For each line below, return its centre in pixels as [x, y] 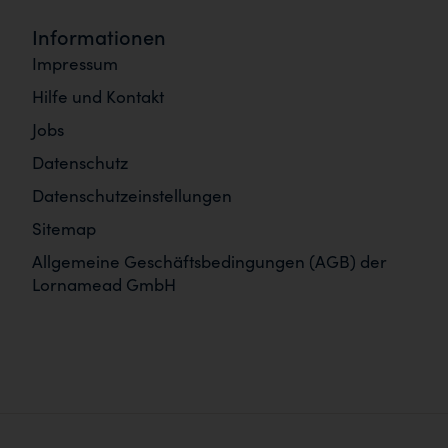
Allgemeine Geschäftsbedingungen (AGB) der [209, 261]
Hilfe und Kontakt [98, 96]
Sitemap [64, 228]
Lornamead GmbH [104, 284]
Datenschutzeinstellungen [132, 195]
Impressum [75, 63]
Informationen [99, 36]
